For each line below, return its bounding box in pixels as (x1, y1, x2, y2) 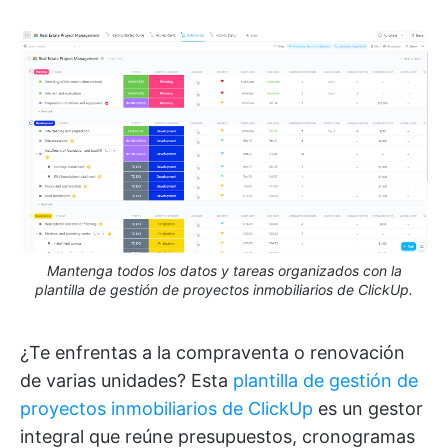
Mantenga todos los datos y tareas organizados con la (46, 261, 402, 279)
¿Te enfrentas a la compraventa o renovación (20, 341, 405, 363)
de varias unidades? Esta (20, 369, 233, 391)
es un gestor (313, 397, 423, 419)
